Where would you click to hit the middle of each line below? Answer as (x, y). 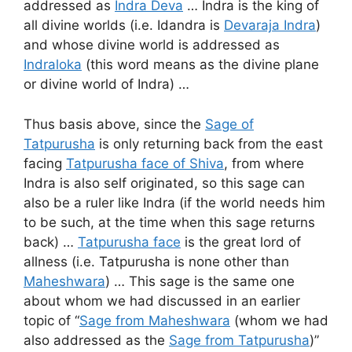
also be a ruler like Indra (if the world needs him (174, 202)
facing (45, 163)
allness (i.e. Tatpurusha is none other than (156, 261)
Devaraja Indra (270, 26)
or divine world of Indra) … (106, 84)
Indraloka (53, 65)
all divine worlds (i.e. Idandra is (124, 26)
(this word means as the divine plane (200, 65)
